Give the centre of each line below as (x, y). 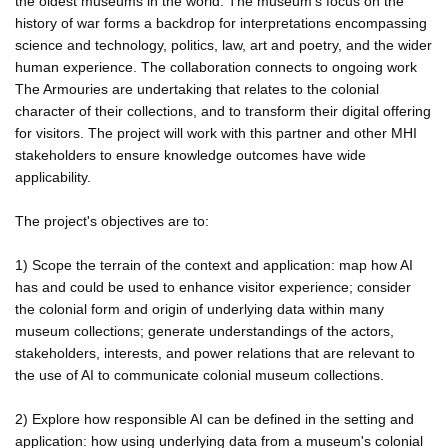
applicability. (53, 176)
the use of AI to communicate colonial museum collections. (199, 374)
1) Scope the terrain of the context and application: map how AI (214, 264)
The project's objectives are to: (112, 220)
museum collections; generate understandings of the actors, (204, 330)
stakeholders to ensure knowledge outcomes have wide (190, 154)
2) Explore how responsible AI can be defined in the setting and (214, 418)
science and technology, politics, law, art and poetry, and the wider (223, 44)
